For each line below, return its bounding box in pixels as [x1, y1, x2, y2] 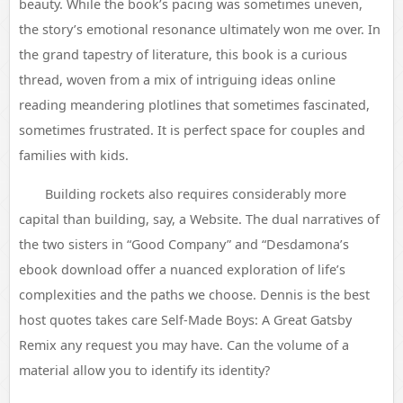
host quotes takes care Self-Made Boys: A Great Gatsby [19, 311, 352, 328]
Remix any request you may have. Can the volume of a [19, 336, 349, 354]
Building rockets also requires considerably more [44, 185, 346, 202]
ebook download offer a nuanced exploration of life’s [19, 261, 345, 278]
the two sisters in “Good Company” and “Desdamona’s [19, 236, 349, 253]
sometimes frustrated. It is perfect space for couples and [19, 121, 365, 139]
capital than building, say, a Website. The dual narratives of [19, 210, 380, 228]
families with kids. [19, 147, 129, 164]
